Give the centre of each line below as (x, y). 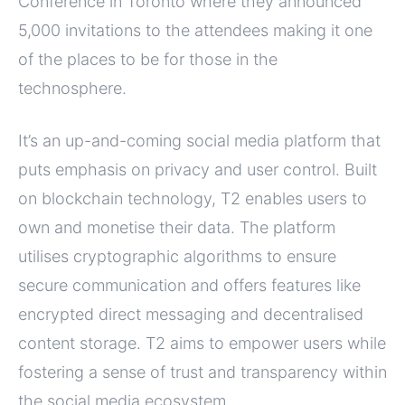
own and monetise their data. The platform (177, 228)
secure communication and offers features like (189, 286)
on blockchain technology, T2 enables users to (193, 199)
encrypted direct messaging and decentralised (191, 315)
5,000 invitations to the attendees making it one (195, 31)
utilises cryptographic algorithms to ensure (177, 257)
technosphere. (72, 89)
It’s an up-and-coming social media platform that (199, 141)
